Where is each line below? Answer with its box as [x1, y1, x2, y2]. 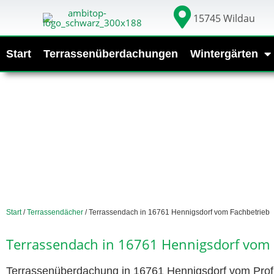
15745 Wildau [193, 12, 256, 26]
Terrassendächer [27, 207, 83, 217]
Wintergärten [190, 47, 258, 60]
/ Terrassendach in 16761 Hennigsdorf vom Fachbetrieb [83, 207, 270, 217]
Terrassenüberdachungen [43, 47, 178, 60]
